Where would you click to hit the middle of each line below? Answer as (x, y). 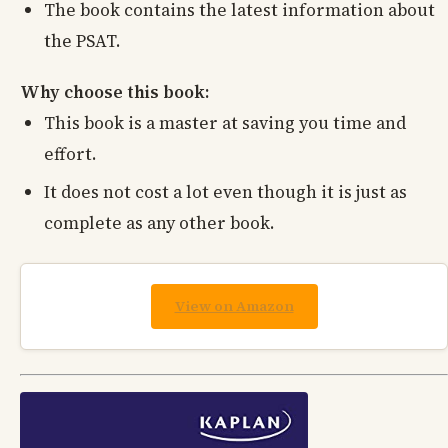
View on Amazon (234, 306)
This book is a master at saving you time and (225, 123)
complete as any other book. (159, 222)
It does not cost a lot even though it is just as (225, 191)
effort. (70, 154)
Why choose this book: (114, 92)
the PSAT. (82, 41)
